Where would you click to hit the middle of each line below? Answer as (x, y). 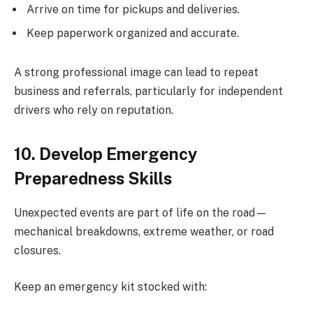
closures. (37, 251)
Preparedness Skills (93, 179)
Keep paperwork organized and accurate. (133, 34)
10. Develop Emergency (105, 154)
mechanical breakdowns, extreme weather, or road (144, 232)
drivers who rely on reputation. (94, 110)
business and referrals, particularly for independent (148, 91)
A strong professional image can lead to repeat (136, 72)
